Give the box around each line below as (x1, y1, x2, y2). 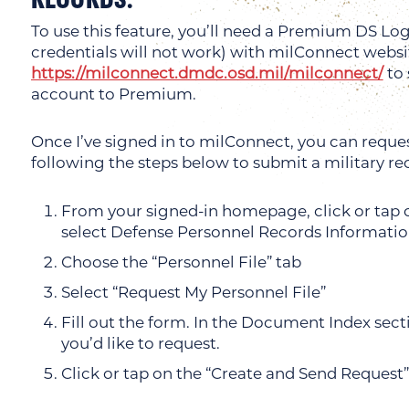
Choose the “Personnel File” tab (61, 252, 302, 271)
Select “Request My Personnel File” (61, 283, 327, 302)
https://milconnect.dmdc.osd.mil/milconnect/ (30, 63, 383, 82)
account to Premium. (30, 84, 196, 103)
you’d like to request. (61, 334, 221, 353)
